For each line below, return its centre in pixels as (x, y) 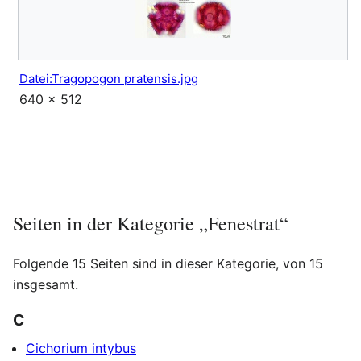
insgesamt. (46, 285)
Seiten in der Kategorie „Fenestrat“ (151, 224)
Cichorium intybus (81, 349)
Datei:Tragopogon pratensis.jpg (109, 79)
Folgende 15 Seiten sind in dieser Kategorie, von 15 (168, 264)
